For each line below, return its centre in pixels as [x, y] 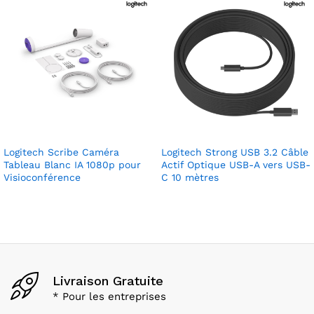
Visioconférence [42, 177]
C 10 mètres [190, 177]
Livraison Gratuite [108, 281]
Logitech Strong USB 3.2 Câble [235, 152]
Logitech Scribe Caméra [61, 152]
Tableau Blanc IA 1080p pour [72, 164]
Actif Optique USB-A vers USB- [236, 164]
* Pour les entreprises [109, 297]
